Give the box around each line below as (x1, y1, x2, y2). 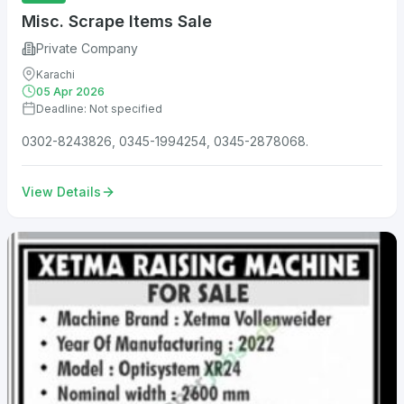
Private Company (36, 40, 138, 56)
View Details (22, 183, 101, 199)
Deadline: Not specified (36, 101, 162, 115)
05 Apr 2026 (36, 84, 105, 98)
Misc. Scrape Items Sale (22, 11, 212, 31)
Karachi (36, 67, 75, 81)
